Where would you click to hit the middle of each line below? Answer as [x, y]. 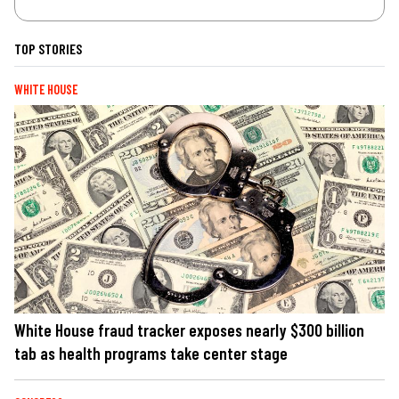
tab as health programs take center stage [151, 354]
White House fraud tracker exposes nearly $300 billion [189, 330]
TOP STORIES [48, 49]
